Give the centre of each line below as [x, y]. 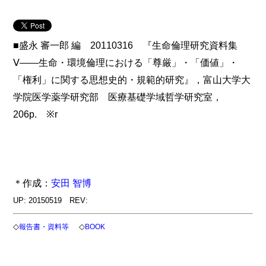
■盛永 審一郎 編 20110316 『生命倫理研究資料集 [126, 45]
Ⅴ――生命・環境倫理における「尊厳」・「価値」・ [126, 63]
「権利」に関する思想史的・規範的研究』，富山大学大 [132, 80]
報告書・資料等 [44, 227]
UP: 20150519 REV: [51, 201]
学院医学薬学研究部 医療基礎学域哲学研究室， [118, 97]
